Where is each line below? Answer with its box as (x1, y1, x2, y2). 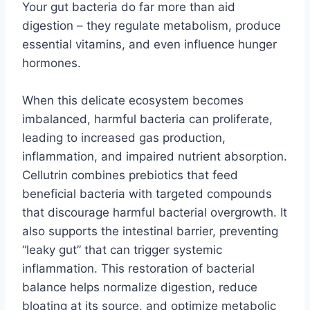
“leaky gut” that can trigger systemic (22, 243, 222, 257)
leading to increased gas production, (22, 131, 226, 145)
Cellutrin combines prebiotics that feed (22, 168, 238, 183)
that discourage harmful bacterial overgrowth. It (22, 206, 287, 220)
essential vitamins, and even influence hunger (22, 37, 277, 52)
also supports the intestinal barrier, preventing (22, 224, 278, 239)
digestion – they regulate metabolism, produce (22, 19, 281, 33)
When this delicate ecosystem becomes (22, 93, 244, 108)
